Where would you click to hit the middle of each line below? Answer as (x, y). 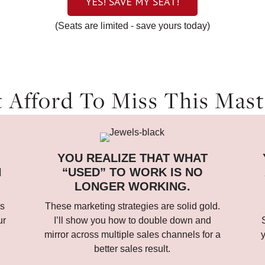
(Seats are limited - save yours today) (132, 26)
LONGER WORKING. (132, 186)
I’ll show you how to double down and (132, 220)
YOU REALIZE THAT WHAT (132, 158)
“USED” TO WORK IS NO (132, 172)
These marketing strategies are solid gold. (132, 206)
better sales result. (132, 249)
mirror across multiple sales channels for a (132, 235)
